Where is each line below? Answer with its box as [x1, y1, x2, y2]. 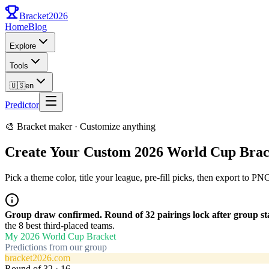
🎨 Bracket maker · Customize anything [5, 121, 156, 131]
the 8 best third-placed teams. [5, 220, 115, 231]
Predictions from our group [5, 241, 107, 252]
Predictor [5, 100, 39, 110]
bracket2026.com [5, 252, 70, 263]
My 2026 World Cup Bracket [5, 231, 116, 241]
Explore [10, 41, 36, 50]
